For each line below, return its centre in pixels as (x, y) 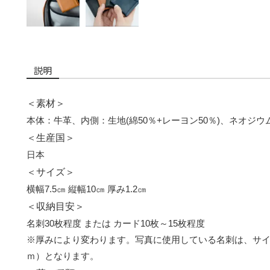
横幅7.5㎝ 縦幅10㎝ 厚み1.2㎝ (86, 189)
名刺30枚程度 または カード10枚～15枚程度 (116, 223)
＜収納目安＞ (55, 206)
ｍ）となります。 (63, 256)
